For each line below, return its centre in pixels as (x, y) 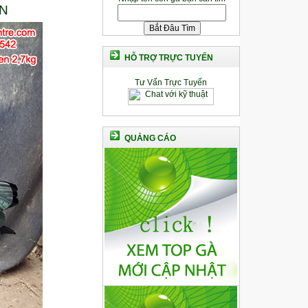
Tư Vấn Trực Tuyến (171, 82)
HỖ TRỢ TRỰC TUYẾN (168, 58)
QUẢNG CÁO (150, 138)
